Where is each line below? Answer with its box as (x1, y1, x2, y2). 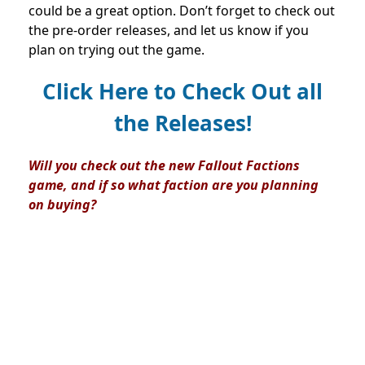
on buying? (29, 195, 99, 213)
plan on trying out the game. (29, 40, 204, 59)
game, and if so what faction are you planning (29, 175, 319, 194)
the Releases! (113, 108, 252, 138)
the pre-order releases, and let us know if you (29, 20, 309, 39)
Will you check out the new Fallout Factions (29, 156, 300, 174)
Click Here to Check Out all (42, 76, 323, 106)
